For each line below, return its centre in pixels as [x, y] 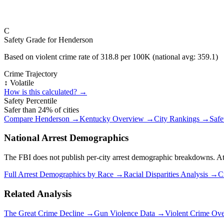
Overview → [132, 118]
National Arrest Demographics [66, 138]
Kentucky [95, 118]
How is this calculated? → [45, 91]
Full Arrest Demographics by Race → [64, 174]
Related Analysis [38, 193]
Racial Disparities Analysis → [171, 174]
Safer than [21, 109]
